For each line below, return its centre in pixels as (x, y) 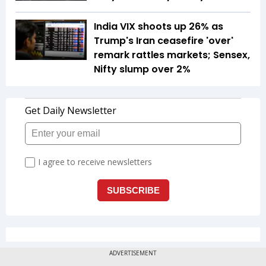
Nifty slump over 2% (142, 69)
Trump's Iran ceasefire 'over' (164, 41)
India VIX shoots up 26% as (159, 27)
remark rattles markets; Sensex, (172, 55)
